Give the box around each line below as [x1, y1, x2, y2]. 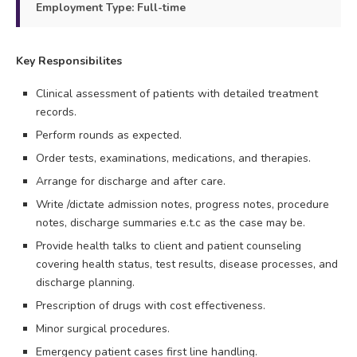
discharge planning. [36, 274, 135, 290]
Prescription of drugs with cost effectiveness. [36, 297, 265, 313]
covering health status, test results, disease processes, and [36, 256, 338, 272]
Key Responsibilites [16, 53, 122, 69]
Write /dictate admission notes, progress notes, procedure [36, 196, 329, 212]
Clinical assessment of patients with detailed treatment [36, 85, 318, 101]
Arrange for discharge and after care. [36, 173, 226, 189]
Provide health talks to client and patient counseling [36, 237, 301, 253]
